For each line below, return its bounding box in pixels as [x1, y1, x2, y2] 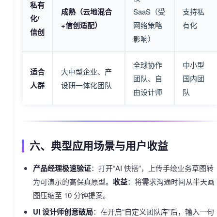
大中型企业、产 [61, 66, 112, 77]
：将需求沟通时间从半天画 [127, 176, 215, 187]
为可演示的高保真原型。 [32, 176, 113, 187]
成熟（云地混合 [61, 6, 112, 17]
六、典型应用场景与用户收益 [30, 138, 168, 154]
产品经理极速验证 [32, 163, 91, 174]
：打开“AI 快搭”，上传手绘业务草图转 [91, 163, 214, 173]
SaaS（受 [133, 6, 165, 17]
